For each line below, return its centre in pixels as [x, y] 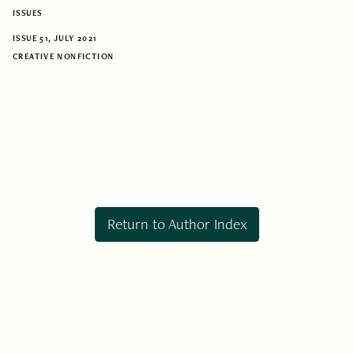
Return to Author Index [177, 224]
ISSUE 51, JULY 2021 [55, 39]
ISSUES [28, 13]
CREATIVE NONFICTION [64, 56]
